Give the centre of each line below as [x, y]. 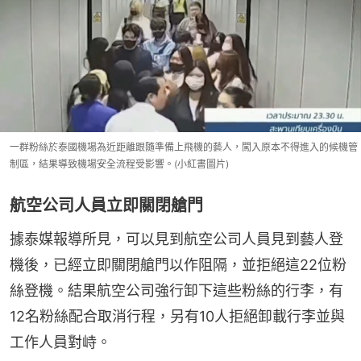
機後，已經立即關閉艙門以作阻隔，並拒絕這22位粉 [178, 265]
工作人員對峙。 [60, 342]
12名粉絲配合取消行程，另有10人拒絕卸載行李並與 [177, 316]
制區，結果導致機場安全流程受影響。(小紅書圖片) [119, 164]
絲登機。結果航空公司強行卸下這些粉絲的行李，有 [176, 290]
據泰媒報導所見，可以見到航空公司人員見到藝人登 [176, 239]
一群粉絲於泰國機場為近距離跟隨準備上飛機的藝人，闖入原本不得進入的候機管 [184, 147]
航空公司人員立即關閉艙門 [106, 205]
